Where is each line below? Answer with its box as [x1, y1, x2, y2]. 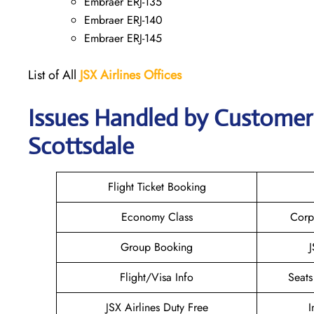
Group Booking [121, 238, 193, 255]
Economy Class [121, 208, 193, 225]
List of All [28, 65, 80, 84]
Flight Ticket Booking [107, 178, 206, 195]
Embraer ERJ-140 [84, 11, 163, 28]
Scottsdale [28, 131, 134, 161]
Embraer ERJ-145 [84, 29, 162, 46]
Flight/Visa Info [120, 268, 193, 285]
